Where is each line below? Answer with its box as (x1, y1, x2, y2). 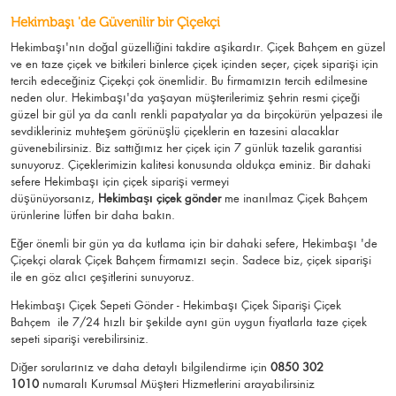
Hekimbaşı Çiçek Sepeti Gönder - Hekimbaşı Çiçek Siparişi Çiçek (11, 298, 341, 313)
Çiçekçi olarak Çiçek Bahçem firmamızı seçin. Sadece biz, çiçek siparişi (11, 253, 371, 268)
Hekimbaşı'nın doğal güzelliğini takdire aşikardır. (11, 40, 263, 55)
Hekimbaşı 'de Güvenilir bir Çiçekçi (11, 15, 220, 30)
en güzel (341, 40, 385, 55)
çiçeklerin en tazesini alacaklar (180, 124, 339, 139)
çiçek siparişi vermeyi (123, 174, 229, 189)
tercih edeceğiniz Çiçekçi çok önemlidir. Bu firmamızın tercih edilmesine (11, 73, 368, 88)
